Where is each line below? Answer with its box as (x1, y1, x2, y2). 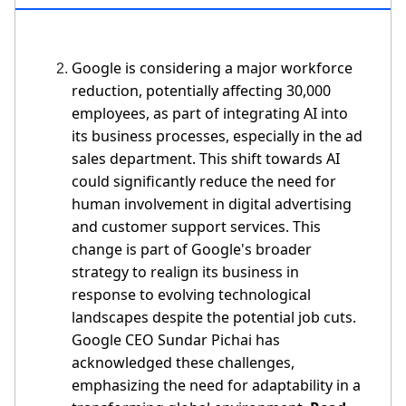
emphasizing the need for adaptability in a (72, 374, 361, 395)
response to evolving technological (72, 284, 311, 304)
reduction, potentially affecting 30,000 (72, 80, 331, 101)
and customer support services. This (72, 216, 321, 237)
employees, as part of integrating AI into (72, 102, 348, 123)
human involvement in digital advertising (72, 193, 352, 214)
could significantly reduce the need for (72, 170, 336, 191)
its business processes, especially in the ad (72, 125, 362, 146)
